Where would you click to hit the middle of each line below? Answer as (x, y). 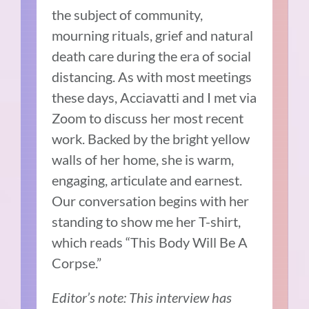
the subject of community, (128, 14)
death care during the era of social (152, 56)
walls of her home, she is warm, (143, 159)
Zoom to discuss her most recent (148, 118)
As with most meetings (185, 76)
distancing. (85, 76)
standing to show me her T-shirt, (147, 221)
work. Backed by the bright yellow (151, 138)
